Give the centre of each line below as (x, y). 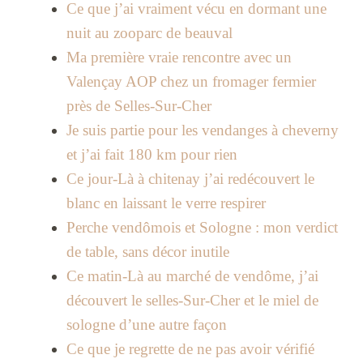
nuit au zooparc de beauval (149, 33)
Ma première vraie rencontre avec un (179, 58)
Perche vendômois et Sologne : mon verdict (202, 228)
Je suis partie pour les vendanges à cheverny (202, 130)
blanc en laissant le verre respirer (166, 203)
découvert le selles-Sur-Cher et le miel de (192, 301)
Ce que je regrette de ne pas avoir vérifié (190, 349)
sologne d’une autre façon (146, 325)
